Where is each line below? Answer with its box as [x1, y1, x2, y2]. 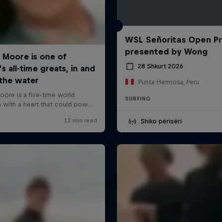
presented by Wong [124, 46, 208, 56]
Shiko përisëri [140, 117, 182, 125]
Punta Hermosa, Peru [138, 78, 199, 86]
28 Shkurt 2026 [137, 62, 183, 70]
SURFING [124, 95, 151, 102]
